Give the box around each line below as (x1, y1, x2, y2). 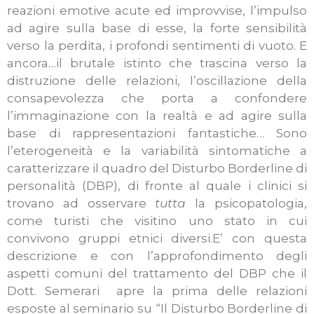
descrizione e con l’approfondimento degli (7, 249, 307, 264)
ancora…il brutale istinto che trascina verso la (7, 56, 307, 71)
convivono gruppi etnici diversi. (7, 231, 213, 246)
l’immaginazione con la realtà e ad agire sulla (7, 109, 307, 123)
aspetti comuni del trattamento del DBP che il (7, 266, 307, 281)
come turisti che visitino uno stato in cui (7, 214, 307, 228)
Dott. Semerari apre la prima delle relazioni (7, 284, 307, 299)
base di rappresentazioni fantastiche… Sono (7, 126, 307, 141)
